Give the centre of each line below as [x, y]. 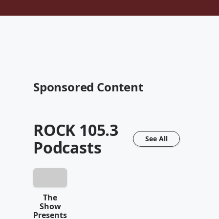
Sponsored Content [88, 87]
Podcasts [67, 147]
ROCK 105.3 [76, 130]
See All [156, 139]
